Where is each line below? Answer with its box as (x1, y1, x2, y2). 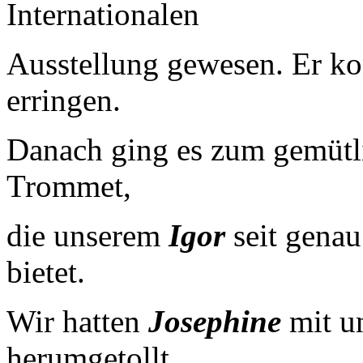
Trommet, (6, 168, 131, 203)
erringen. (6, 82, 121, 117)
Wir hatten (6, 303, 140, 339)
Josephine (140, 303, 289, 339)
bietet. (6, 254, 85, 289)
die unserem (6, 217, 169, 253)
